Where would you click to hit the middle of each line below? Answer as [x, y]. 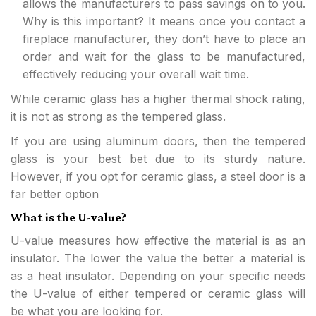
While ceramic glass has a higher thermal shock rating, [158, 99]
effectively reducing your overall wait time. [136, 74]
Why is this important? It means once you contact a [164, 21]
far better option [55, 194]
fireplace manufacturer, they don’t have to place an [164, 39]
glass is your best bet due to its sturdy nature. [158, 159]
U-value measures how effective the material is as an [158, 241]
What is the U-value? [68, 217]
